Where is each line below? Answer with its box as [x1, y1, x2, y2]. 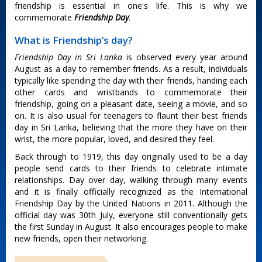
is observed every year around [122, 51, 247, 63]
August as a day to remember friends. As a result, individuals [15, 63, 247, 74]
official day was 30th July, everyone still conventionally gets [15, 209, 247, 220]
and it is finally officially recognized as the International [15, 186, 247, 197]
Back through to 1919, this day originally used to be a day [15, 151, 247, 162]
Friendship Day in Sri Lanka [15, 51, 122, 63]
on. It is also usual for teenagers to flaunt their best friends [15, 110, 247, 121]
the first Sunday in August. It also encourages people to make [15, 221, 247, 232]
